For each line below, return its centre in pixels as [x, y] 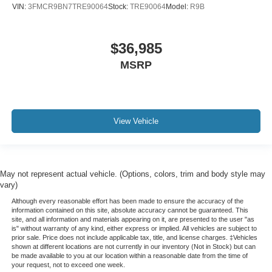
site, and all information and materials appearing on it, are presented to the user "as [133, 219]
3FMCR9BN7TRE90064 [68, 6]
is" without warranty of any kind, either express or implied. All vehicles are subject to [134, 228]
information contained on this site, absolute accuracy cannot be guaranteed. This [130, 210]
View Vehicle [136, 121]
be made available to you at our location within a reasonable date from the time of [129, 255]
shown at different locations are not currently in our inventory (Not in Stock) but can [133, 246]
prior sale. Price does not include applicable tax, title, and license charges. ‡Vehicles [134, 237]
